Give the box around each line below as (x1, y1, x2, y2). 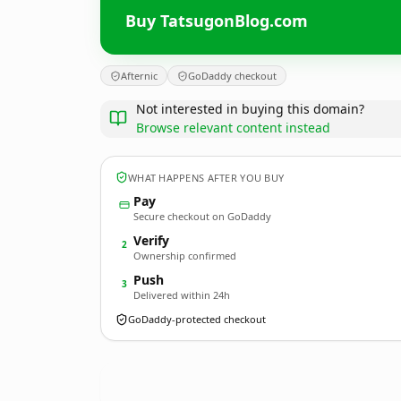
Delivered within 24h (133, 288, 230, 302)
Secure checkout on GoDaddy (133, 209, 271, 223)
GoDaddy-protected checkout (128, 312, 266, 326)
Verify (133, 232, 169, 249)
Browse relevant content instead (136, 119, 330, 136)
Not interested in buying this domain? (136, 100, 364, 117)
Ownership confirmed (133, 249, 236, 262)
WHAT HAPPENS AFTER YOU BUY (128, 170, 285, 184)
